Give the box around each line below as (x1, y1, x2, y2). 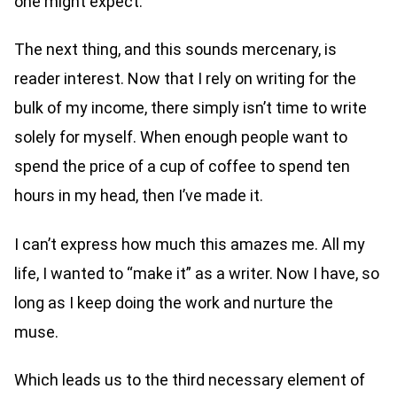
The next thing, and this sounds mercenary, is (14, 40, 337, 59)
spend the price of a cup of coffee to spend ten (14, 157, 350, 176)
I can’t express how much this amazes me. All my (14, 234, 365, 253)
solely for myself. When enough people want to (14, 128, 347, 147)
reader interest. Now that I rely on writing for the (14, 69, 356, 89)
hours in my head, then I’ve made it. (14, 186, 267, 206)
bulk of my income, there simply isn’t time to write (14, 98, 367, 118)
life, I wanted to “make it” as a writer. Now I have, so (14, 263, 379, 283)
